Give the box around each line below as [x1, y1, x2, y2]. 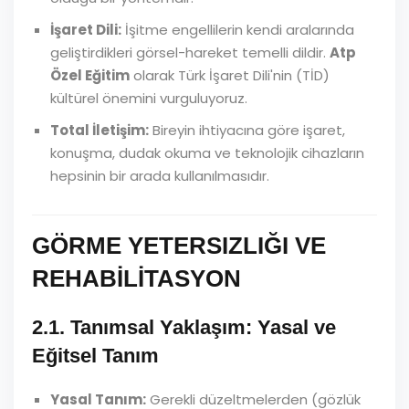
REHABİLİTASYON [32, 265, 241, 292]
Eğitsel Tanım [32, 344, 159, 367]
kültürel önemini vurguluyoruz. [50, 89, 247, 108]
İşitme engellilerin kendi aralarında [121, 20, 354, 39]
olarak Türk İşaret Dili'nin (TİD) [130, 66, 330, 85]
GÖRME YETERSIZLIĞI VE [32, 232, 326, 259]
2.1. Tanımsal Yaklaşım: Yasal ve [32, 316, 336, 339]
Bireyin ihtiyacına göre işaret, [149, 121, 345, 140]
